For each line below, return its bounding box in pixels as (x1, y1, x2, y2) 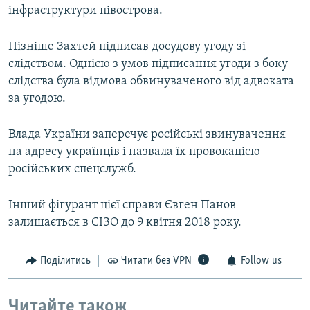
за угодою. (8, 92, 66, 106)
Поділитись (39, 255, 91, 267)
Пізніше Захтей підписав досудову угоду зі (8, 40, 246, 54)
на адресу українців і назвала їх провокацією (8, 145, 260, 159)
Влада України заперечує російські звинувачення (8, 128, 286, 142)
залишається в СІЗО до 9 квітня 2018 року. (8, 216, 241, 230)
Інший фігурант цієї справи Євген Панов (8, 199, 236, 212)
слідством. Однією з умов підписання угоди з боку (8, 57, 288, 71)
